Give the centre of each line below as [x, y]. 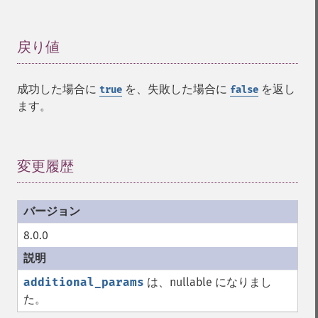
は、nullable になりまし [208, 282]
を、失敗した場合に [176, 89]
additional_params [84, 282]
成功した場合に [58, 89]
